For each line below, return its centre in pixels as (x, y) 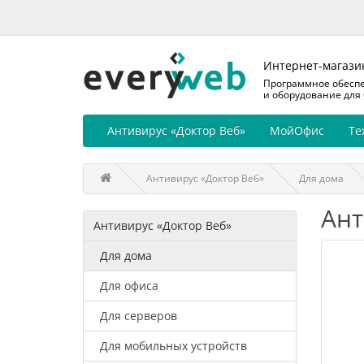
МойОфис (297, 131)
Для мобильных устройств (173, 346)
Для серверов (139, 316)
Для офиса (129, 286)
